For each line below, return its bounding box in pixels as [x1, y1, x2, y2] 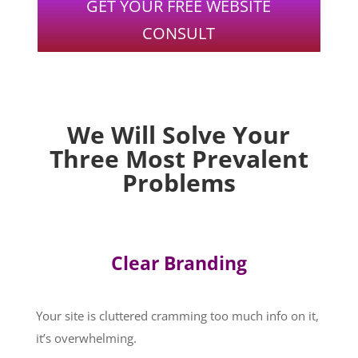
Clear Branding [110, 250, 247, 276]
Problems [121, 166, 236, 199]
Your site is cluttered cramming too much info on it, [35, 308, 319, 324]
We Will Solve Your [67, 118, 291, 151]
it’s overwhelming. [35, 330, 137, 346]
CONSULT [142, 22, 216, 44]
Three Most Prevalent [49, 142, 308, 175]
